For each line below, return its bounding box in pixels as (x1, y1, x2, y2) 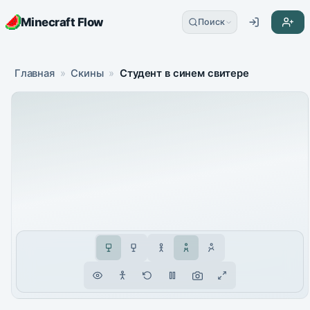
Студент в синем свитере (120, 66, 249, 80)
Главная (14, 66, 55, 80)
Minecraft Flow (21, 15, 103, 29)
